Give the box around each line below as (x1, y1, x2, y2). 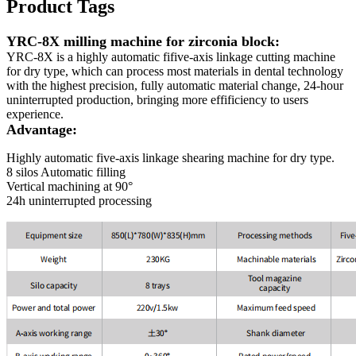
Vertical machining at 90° (6, 179, 133, 193)
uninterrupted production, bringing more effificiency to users (6, 92, 308, 106)
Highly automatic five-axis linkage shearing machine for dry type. (6, 150, 335, 164)
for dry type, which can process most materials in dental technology (6, 64, 343, 78)
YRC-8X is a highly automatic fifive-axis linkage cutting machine (6, 49, 335, 64)
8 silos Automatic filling (6, 164, 126, 179)
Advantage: (6, 121, 77, 137)
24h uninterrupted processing (6, 193, 152, 207)
